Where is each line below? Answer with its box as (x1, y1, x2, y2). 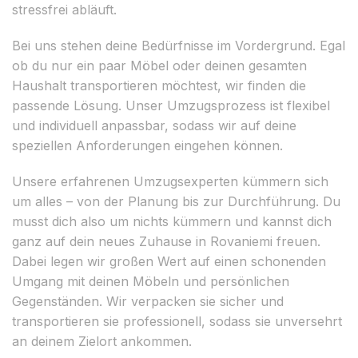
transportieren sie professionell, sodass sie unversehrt (12, 312, 342, 329)
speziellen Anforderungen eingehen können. (12, 137, 283, 153)
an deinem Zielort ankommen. (12, 332, 192, 349)
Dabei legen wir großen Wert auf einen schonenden (12, 253, 326, 269)
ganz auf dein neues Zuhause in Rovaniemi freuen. (12, 233, 320, 249)
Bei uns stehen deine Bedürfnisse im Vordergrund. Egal (12, 37, 345, 54)
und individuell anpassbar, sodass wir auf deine (12, 117, 296, 133)
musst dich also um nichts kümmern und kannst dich (12, 213, 332, 229)
